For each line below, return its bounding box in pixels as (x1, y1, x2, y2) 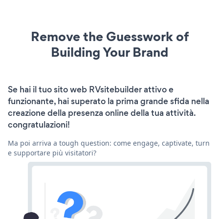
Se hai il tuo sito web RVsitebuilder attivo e (8, 83, 174, 95)
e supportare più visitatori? (8, 148, 96, 157)
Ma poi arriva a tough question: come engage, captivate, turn (8, 138, 210, 148)
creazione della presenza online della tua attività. (8, 107, 196, 119)
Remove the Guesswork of (30, 27, 189, 45)
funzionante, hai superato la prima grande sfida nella (8, 95, 209, 107)
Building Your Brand (51, 43, 168, 61)
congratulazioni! (8, 118, 70, 131)
